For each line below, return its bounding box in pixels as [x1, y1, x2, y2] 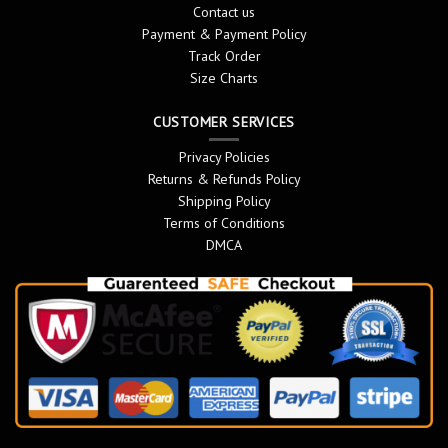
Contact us [193, 3, 255, 22]
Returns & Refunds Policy [147, 169, 301, 188]
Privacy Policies [178, 147, 270, 166]
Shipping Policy [177, 191, 271, 210]
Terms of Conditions [163, 213, 285, 232]
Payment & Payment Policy [141, 25, 307, 44]
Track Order [187, 47, 261, 66]
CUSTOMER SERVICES [153, 112, 295, 131]
